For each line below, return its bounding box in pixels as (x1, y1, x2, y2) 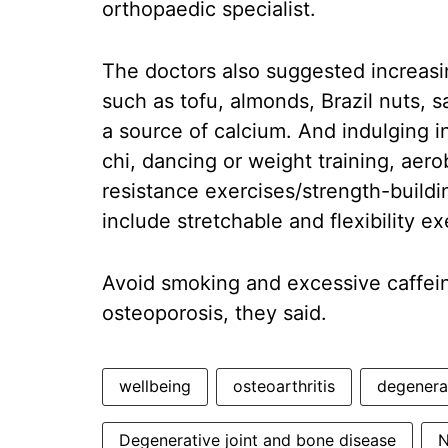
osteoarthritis (233, 376, 335, 396)
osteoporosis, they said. (102, 301, 327, 325)
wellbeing (119, 376, 191, 396)
